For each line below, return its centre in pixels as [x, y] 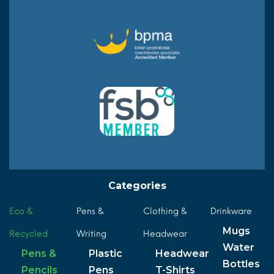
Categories [137, 186]
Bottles [241, 264]
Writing [91, 234]
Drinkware [231, 212]
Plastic [105, 254]
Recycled [28, 234]
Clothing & [165, 212]
